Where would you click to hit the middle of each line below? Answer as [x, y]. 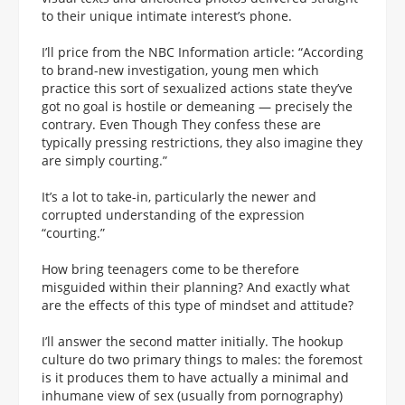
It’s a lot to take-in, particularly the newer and [179, 196]
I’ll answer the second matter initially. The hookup [193, 341]
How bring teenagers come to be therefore [170, 268]
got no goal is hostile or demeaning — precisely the [197, 106]
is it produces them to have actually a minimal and [195, 377]
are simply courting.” [104, 160]
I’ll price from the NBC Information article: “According [202, 52]
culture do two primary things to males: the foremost [202, 359]
